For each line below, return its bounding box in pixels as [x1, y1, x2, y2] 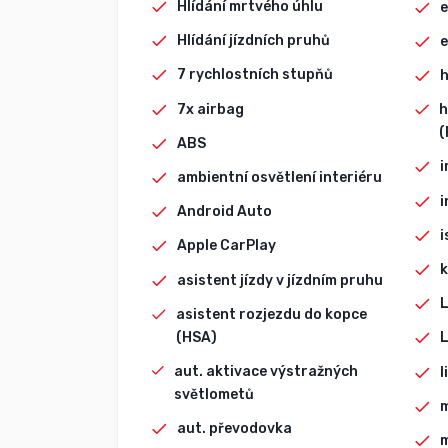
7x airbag [177, 100, 245, 118]
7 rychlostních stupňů [177, 66, 334, 84]
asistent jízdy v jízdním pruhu [177, 271, 384, 289]
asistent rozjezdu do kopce [176, 305, 368, 323]
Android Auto [177, 203, 273, 221]
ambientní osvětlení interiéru [177, 168, 383, 186]
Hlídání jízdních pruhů [177, 32, 331, 50]
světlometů [174, 385, 255, 403]
